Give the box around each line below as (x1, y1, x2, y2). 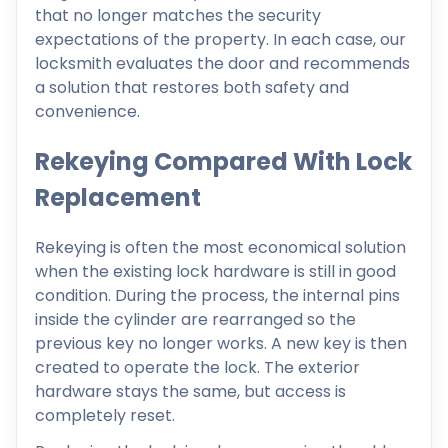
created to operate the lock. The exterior (35, 355, 360, 379)
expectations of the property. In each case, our (35, 27, 406, 51)
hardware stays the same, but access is (35, 379, 346, 403)
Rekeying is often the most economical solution (35, 235, 406, 259)
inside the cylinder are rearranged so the (35, 307, 356, 331)
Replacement (35, 180, 201, 214)
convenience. (35, 99, 140, 123)
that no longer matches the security (35, 3, 321, 27)
